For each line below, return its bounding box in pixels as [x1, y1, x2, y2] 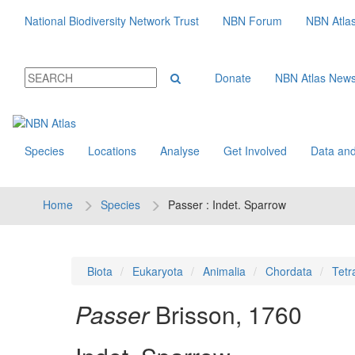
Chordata [265, 263, 312, 279]
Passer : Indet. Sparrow [167, 197, 286, 212]
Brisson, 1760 [155, 297, 302, 331]
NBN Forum [223, 13, 282, 29]
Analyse [160, 143, 200, 158]
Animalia [202, 263, 246, 279]
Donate [215, 70, 251, 86]
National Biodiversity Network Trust [25, 13, 199, 29]
